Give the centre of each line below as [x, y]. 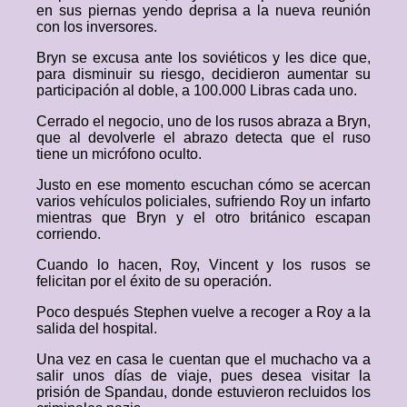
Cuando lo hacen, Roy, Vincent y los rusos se [203, 265]
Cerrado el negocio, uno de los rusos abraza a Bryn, [203, 121]
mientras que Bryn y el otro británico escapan [203, 218]
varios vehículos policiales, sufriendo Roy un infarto [203, 201]
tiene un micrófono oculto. [119, 154]
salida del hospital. [97, 328]
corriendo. [69, 234]
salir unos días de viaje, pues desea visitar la [203, 376]
